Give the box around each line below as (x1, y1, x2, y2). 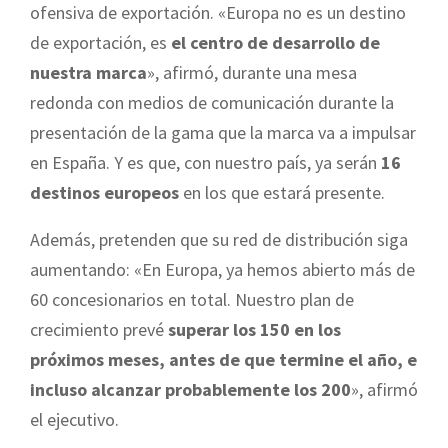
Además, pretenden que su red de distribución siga (30, 228, 408, 252)
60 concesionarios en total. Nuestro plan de (30, 288, 354, 312)
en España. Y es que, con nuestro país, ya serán (30, 151, 381, 175)
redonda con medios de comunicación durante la (30, 91, 394, 115)
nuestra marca (30, 61, 147, 85)
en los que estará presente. (179, 181, 385, 205)
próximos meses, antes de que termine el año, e (30, 348, 417, 372)
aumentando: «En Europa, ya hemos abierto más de (30, 258, 415, 282)
